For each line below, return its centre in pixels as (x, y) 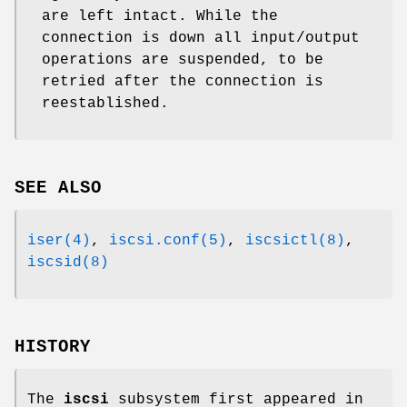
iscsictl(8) (295, 241)
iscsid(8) (68, 263)
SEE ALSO (58, 189)
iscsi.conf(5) (168, 241)
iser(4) (59, 241)
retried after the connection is (183, 82)
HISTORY (53, 347)
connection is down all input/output (201, 39)
